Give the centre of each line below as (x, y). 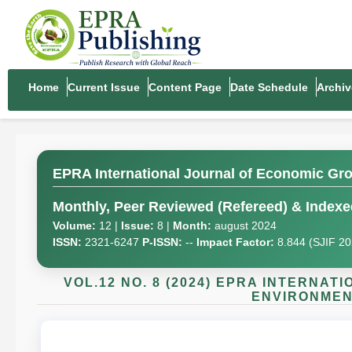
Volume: (74, 225)
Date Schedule (269, 87)
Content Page (185, 87)
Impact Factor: (235, 242)
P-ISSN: (162, 242)
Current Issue (104, 87)
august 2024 (244, 225)
